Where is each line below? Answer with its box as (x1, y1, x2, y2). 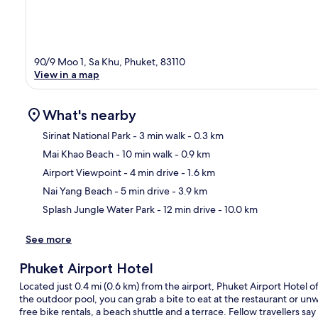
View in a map (34, 67, 99, 81)
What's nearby (43, 106, 136, 124)
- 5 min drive (112, 184, 170, 197)
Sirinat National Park (43, 128, 131, 142)
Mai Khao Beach (43, 147, 114, 160)
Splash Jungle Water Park (43, 202, 155, 216)
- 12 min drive (155, 202, 216, 216)
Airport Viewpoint (43, 165, 121, 179)
